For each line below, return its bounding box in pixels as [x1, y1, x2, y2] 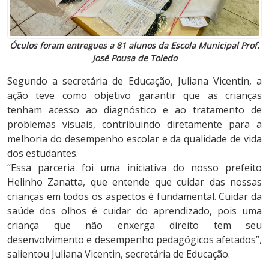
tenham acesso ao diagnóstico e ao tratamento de [7, 103, 262, 117]
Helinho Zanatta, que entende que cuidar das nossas [7, 175, 262, 189]
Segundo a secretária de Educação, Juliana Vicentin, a [7, 74, 262, 88]
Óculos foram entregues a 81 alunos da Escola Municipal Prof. [10, 40, 259, 52]
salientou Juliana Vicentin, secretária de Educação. [7, 247, 230, 261]
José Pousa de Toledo [92, 52, 177, 64]
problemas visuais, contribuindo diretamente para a [7, 118, 262, 131]
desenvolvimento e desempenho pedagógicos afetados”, [7, 233, 262, 247]
